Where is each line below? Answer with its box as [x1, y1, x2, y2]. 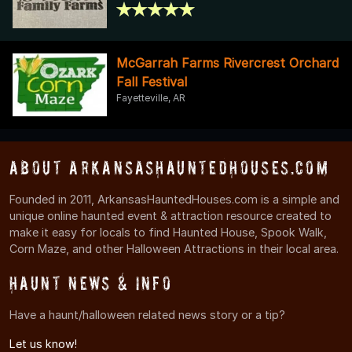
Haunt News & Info [9, 273, 173, 295]
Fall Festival [116, 73, 187, 90]
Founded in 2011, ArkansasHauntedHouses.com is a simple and [9, 192, 339, 207]
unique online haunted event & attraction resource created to [9, 209, 332, 223]
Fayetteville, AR [116, 91, 185, 104]
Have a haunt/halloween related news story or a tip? [9, 308, 285, 322]
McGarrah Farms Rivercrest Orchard [116, 54, 339, 71]
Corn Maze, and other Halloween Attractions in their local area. [9, 242, 339, 256]
